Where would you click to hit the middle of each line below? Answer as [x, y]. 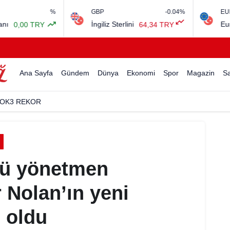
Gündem [75, 73]
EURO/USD [203, 12]
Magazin [200, 73]
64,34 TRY [123, 25]
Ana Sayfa [36, 73]
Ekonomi [141, 73]
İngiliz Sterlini [78, 24]
